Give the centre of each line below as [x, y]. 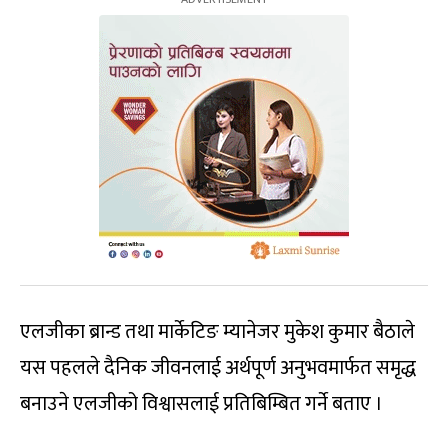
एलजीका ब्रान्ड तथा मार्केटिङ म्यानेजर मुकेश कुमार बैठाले [217, 332]
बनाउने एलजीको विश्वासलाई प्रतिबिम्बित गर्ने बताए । [201, 404]
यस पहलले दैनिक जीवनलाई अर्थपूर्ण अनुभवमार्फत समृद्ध [218, 368]
